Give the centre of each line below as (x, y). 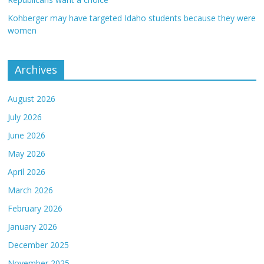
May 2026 (27, 154)
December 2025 (39, 245)
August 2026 (32, 99)
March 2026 (31, 190)
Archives (36, 70)
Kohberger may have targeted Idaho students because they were (132, 18)
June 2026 (27, 135)
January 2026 (33, 227)
